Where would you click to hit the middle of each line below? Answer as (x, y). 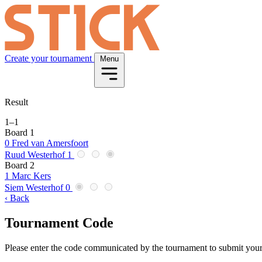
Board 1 (20, 132)
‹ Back (17, 198)
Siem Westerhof (34, 187)
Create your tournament (49, 58)
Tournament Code (59, 223)
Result (16, 102)
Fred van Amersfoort (50, 143)
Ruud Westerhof (35, 155)
